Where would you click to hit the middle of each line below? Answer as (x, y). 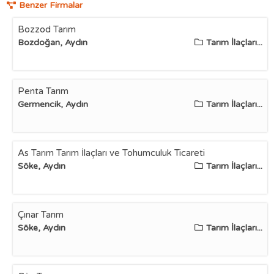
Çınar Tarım (41, 215)
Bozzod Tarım (47, 29)
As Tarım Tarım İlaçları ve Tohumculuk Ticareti (112, 153)
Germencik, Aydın (53, 104)
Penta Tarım (43, 91)
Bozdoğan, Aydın (53, 43)
